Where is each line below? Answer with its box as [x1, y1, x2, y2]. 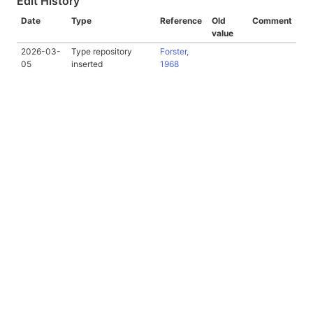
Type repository [71, 45, 132, 57]
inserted [71, 58, 103, 69]
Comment [252, 15, 292, 26]
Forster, [160, 45, 189, 57]
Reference [160, 15, 202, 26]
